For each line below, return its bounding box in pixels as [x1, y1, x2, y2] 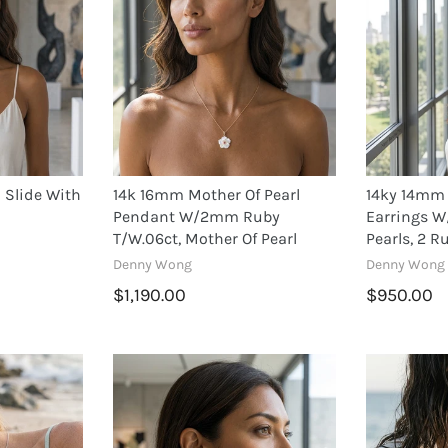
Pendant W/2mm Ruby [112, 206, 280, 226]
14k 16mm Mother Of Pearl [112, 184, 300, 204]
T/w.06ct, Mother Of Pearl [112, 228, 297, 248]
